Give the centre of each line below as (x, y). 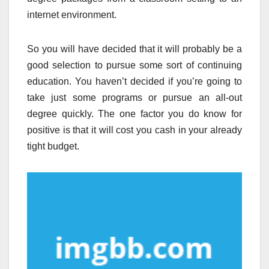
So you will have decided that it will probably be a (134, 49)
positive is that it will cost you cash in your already (134, 130)
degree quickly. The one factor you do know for (134, 113)
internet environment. (72, 14)
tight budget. (53, 146)
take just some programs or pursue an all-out (134, 97)
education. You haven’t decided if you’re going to (134, 81)
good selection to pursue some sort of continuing (134, 65)
